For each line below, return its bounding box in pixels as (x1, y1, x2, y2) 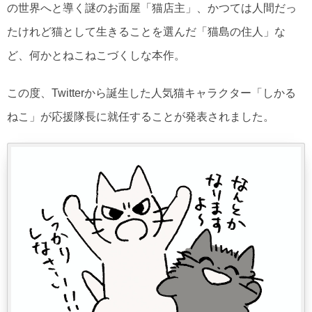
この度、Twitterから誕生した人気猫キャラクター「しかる (7, 87, 296, 100)
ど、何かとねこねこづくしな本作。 (7, 49, 185, 62)
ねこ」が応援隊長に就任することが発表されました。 (7, 111, 274, 123)
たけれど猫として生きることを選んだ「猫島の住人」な (7, 26, 286, 38)
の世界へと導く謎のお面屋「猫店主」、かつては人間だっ (7, 2, 297, 15)
